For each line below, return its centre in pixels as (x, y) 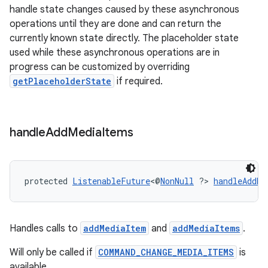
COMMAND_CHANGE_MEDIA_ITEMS (166, 252)
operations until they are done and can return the (115, 24)
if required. (138, 81)
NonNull (177, 181)
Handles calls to (45, 229)
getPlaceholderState (62, 81)
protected (48, 181)
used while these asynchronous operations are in (115, 53)
